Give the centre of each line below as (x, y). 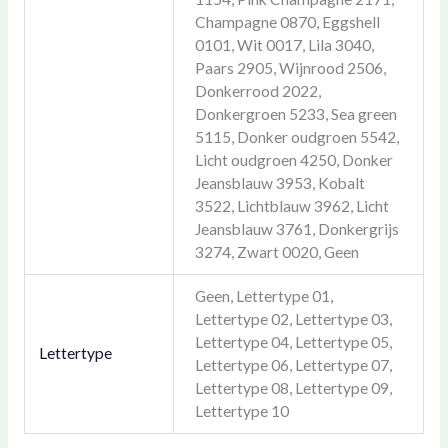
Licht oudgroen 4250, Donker (293, 160)
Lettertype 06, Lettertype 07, (293, 365)
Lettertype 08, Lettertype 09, (293, 388)
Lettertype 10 (241, 411)
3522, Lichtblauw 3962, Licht (291, 206)
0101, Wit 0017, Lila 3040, (284, 45)
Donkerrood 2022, (257, 91)
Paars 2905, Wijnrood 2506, (290, 68)
